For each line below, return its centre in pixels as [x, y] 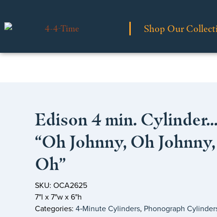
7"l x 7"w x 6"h [58, 197]
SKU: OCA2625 [61, 186]
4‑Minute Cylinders [108, 209]
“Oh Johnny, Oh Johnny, [125, 142]
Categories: [55, 209]
